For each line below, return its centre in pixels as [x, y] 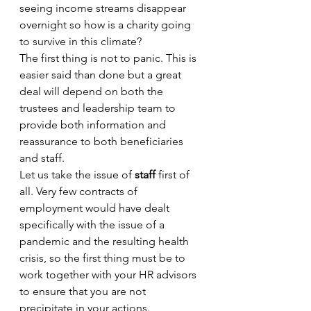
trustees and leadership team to [99, 108]
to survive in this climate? [81, 41]
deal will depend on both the [93, 91]
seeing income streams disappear [104, 8]
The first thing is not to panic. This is [109, 58]
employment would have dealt [96, 208]
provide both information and [94, 125]
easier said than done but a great [102, 75]
